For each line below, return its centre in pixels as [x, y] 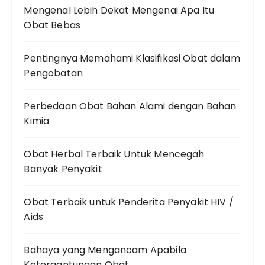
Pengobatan [53, 73]
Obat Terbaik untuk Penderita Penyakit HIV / [129, 202]
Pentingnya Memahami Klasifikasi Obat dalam [132, 58]
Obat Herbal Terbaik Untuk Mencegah [114, 154]
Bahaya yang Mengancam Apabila [105, 250]
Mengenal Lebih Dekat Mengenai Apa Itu [119, 10]
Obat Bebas [52, 25]
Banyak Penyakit [63, 169]
